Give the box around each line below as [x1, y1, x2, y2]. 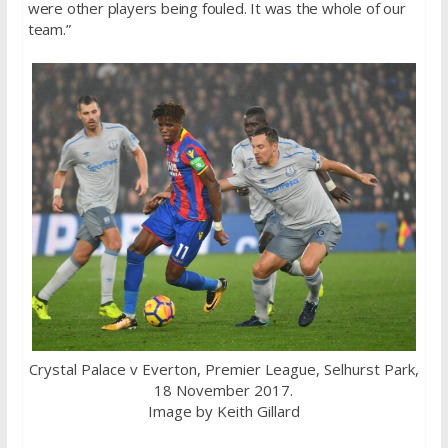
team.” [27, 19, 71, 40]
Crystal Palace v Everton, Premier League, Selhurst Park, [28, 359, 419, 380]
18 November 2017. [154, 380, 294, 401]
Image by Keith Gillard [147, 401, 300, 422]
